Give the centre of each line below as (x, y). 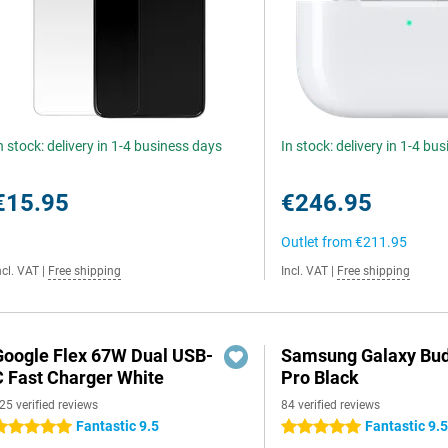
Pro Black (320, 377)
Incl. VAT (305, 271)
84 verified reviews (331, 405)
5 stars (303, 427)
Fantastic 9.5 (117, 426)
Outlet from (318, 242)
